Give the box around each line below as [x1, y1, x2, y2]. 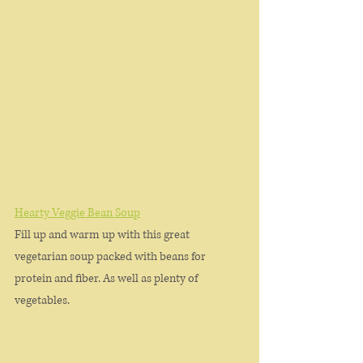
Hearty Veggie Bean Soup [15, 204, 140, 220]
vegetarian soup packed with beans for [15, 248, 208, 264]
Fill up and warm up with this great [15, 226, 192, 242]
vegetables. [15, 292, 72, 308]
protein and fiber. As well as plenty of [15, 270, 200, 286]
